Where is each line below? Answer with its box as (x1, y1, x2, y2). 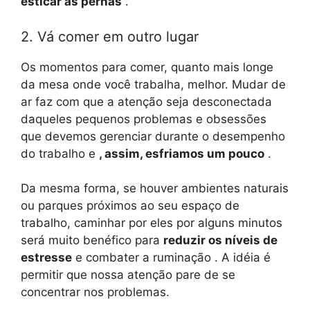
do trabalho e (21, 146, 99, 161)
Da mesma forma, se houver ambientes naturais (21, 181, 289, 196)
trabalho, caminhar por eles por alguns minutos (21, 216, 282, 230)
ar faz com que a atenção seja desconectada (21, 94, 272, 109)
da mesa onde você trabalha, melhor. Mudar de (21, 77, 286, 91)
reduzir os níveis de (163, 233, 277, 248)
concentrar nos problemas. (21, 285, 170, 300)
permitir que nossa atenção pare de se (21, 268, 235, 282)
